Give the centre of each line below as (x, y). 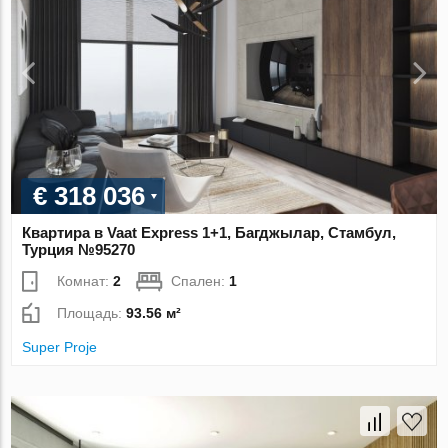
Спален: (200, 281)
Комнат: (85, 281)
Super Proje (60, 347)
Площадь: (92, 313)
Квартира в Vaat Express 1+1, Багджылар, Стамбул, (209, 233)
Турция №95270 (79, 250)
